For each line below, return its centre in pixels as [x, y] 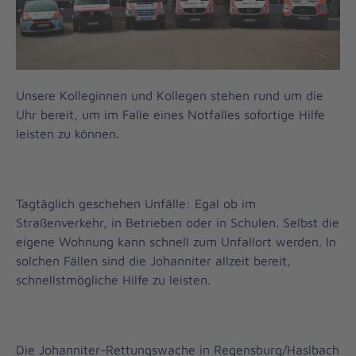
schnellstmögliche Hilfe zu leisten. [113, 280]
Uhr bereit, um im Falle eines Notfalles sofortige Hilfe [170, 115]
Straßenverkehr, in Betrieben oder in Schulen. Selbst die [178, 223]
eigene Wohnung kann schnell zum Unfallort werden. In [176, 242]
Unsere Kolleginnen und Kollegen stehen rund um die [170, 96]
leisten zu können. [68, 134]
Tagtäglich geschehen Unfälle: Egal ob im [136, 204]
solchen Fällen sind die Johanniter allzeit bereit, [153, 261]
